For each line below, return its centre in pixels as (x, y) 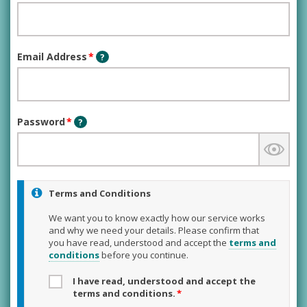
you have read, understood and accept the (139, 243)
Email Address (52, 57)
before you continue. (144, 255)
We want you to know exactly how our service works (157, 218)
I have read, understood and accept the (164, 281)
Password (41, 122)
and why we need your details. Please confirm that (154, 230)
